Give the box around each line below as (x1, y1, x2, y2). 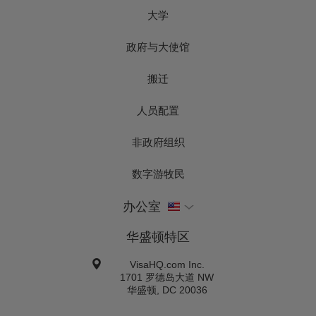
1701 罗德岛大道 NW (120, 272, 214, 284)
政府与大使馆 (126, 41, 190, 54)
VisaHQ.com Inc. (129, 259, 205, 271)
